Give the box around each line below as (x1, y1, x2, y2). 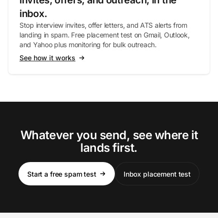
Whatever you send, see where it (20, 128, 198, 142)
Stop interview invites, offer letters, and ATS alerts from (19, 21, 187, 29)
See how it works (19, 54, 75, 62)
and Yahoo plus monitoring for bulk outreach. (19, 40, 157, 49)
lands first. (80, 141, 138, 155)
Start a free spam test (27, 169, 96, 178)
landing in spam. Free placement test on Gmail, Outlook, (19, 31, 190, 39)
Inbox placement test (123, 169, 191, 178)
